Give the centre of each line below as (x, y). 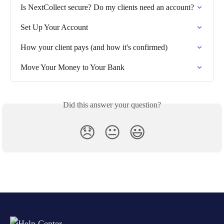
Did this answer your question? (112, 104)
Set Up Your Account (54, 27)
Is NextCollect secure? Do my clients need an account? (107, 7)
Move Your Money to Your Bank (72, 67)
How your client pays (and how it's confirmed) (94, 47)
